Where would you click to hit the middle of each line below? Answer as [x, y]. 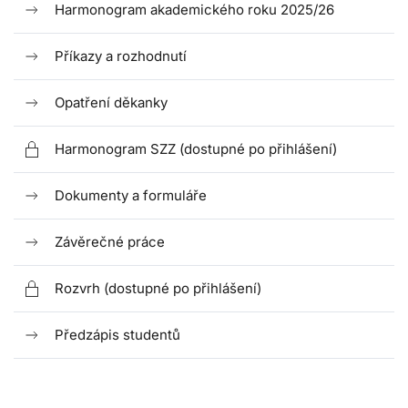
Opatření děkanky [111, 103]
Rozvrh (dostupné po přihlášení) [158, 289]
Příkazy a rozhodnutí [121, 56]
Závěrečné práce [110, 242]
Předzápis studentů [117, 335]
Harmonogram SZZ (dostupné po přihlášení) [196, 149]
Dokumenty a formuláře [131, 196]
